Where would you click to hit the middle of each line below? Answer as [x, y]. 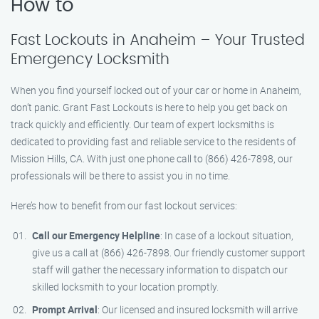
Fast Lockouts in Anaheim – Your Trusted [158, 40]
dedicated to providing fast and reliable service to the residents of [153, 141]
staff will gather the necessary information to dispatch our [160, 270]
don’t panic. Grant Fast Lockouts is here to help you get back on [149, 107]
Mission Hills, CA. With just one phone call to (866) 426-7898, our [152, 158]
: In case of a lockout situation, [227, 235]
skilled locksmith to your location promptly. [125, 287]
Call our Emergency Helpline [96, 235]
